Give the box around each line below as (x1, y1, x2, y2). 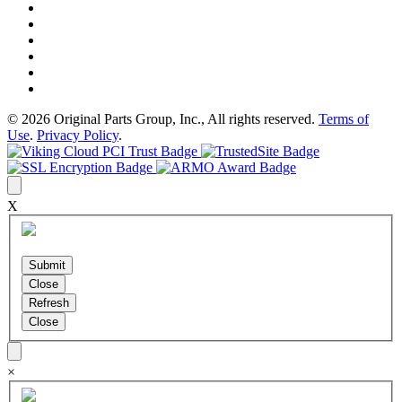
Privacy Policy (37, 127, 118, 144)
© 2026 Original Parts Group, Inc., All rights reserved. (7, 111, 319, 127)
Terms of (319, 111, 369, 127)
